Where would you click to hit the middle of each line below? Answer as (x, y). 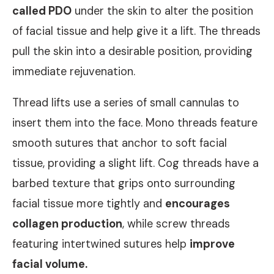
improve (212, 244)
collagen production (67, 224)
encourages (198, 203)
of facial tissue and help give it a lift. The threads (136, 31)
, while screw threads (176, 224)
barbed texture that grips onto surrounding (124, 183)
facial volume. (51, 264)
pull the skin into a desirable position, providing (132, 51)
